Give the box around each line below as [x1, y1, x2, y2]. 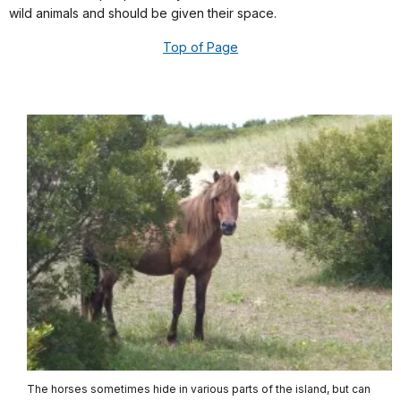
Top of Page [163, 39, 238, 55]
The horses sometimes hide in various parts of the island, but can [27, 382, 371, 397]
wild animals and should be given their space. [9, 5, 277, 21]
